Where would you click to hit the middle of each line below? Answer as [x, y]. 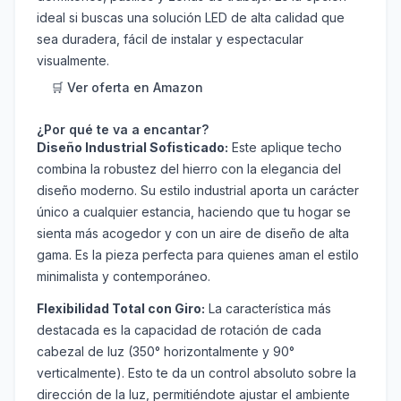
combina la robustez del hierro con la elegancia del [189, 169]
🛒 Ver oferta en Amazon [127, 88]
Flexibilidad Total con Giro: [121, 309]
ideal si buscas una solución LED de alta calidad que [191, 18]
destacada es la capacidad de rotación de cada [179, 330]
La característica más [268, 309]
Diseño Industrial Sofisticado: [132, 148]
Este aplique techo [285, 148]
